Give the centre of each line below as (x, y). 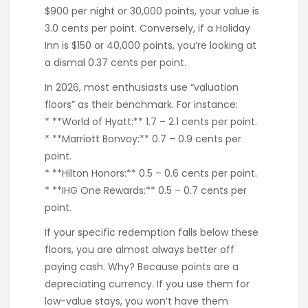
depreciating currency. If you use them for (147, 284)
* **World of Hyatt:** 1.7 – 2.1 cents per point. (151, 121)
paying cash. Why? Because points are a (142, 266)
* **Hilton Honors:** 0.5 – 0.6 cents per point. (151, 173)
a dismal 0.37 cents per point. (115, 62)
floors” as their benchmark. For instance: (141, 104)
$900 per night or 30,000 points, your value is (152, 11)
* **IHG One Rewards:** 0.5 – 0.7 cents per (146, 190)
